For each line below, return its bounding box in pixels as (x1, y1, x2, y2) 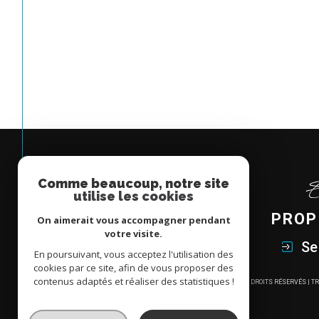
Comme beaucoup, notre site (38, 176, 229, 191)
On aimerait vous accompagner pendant (36, 214, 231, 226)
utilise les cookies (73, 189, 194, 204)
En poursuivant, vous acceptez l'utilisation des (33, 248, 234, 261)
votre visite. (105, 227, 162, 240)
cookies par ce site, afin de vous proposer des (33, 261, 234, 274)
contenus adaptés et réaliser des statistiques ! (33, 275, 234, 288)
